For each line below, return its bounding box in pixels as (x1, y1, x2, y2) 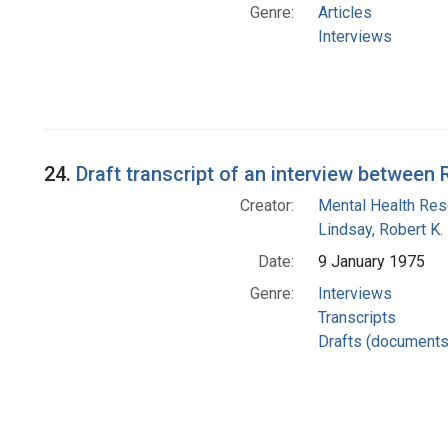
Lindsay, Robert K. (317, 219, 443, 239)
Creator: (239, 195, 294, 215)
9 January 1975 (317, 251, 425, 271)
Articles (317, 3, 372, 23)
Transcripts (317, 307, 396, 327)
